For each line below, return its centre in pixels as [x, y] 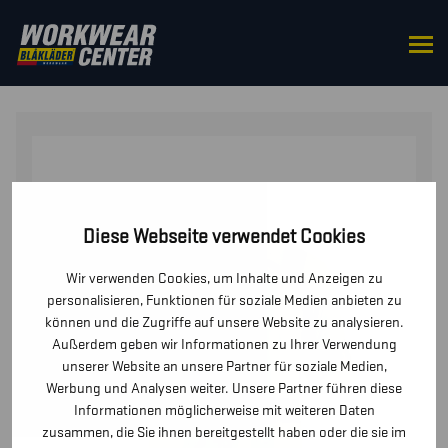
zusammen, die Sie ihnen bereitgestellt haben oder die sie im [224, 432]
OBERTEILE [171, 51]
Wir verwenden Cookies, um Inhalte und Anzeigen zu [224, 278]
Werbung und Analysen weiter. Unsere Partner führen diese [224, 388]
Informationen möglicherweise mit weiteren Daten [224, 410]
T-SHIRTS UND [284, 51]
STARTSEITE [64, 51]
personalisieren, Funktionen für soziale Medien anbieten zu [224, 300]
